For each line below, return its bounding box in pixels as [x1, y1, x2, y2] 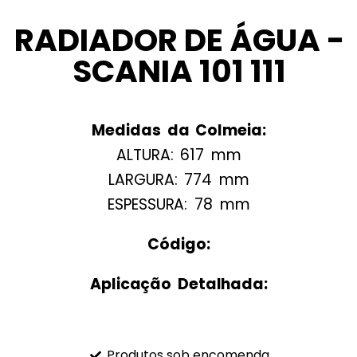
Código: [147, 233, 210, 256]
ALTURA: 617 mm [116, 144, 241, 167]
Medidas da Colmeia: [92, 120, 266, 142]
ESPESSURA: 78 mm [108, 194, 250, 216]
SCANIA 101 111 [72, 49, 286, 94]
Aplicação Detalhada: [90, 273, 268, 296]
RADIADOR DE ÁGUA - [14, 18, 344, 63]
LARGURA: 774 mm [108, 169, 249, 191]
